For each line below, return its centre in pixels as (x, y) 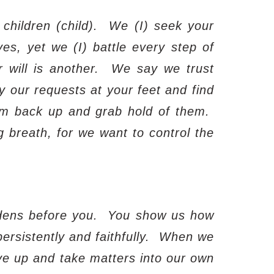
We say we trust (163, 68)
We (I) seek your (161, 25)
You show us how (161, 215)
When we (186, 236)
